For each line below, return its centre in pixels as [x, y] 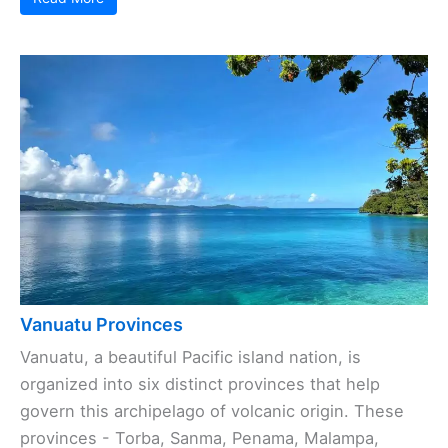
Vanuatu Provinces [101, 324]
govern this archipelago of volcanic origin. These [212, 410]
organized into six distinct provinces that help [200, 383]
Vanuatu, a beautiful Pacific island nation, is [190, 356]
